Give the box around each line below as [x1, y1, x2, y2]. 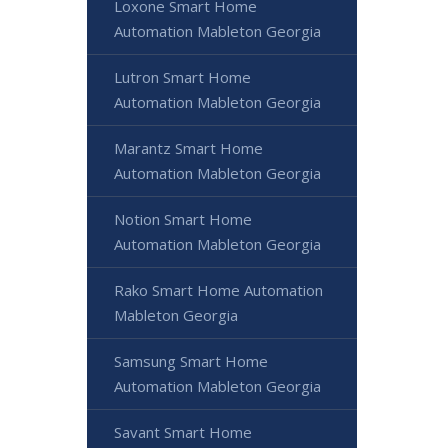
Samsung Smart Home [114, 351, 268, 372]
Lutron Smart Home [114, 67, 251, 88]
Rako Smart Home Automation [114, 280, 323, 301]
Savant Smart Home [114, 422, 252, 443]
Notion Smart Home [114, 209, 252, 230]
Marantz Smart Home [114, 138, 263, 159]
